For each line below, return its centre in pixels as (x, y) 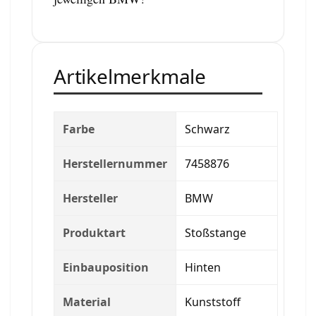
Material (87, 302)
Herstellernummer (115, 163)
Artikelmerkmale (130, 76)
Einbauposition (106, 267)
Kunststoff (213, 302)
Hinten (203, 267)
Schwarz (207, 129)
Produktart (94, 232)
